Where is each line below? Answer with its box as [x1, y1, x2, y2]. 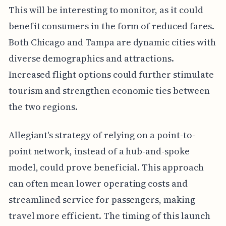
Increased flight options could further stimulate [8, 68, 214, 81]
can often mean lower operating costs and [8, 177, 188, 190]
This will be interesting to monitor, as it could [8, 3, 203, 16]
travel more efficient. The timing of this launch [8, 209, 210, 222]
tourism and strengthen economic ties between [8, 84, 210, 97]
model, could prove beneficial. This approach [8, 160, 204, 174]
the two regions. [8, 100, 78, 113]
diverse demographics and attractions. [8, 51, 175, 65]
